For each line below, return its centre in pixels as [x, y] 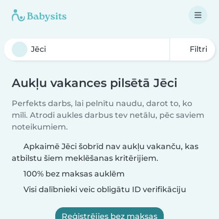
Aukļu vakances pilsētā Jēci [95, 83]
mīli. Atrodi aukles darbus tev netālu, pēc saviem [108, 115]
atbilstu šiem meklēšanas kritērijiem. [85, 158]
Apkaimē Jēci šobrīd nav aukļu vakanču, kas [111, 146]
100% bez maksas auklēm [73, 174]
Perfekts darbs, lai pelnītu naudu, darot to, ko [102, 103]
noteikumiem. [40, 127]
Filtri [197, 49]
